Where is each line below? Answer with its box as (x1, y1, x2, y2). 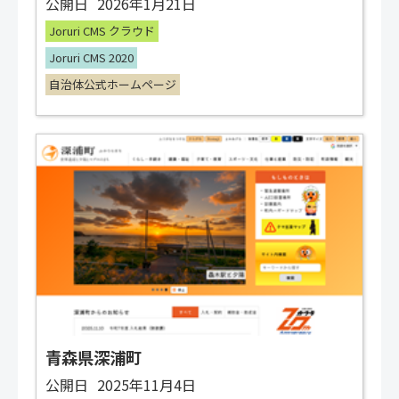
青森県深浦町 (45, 346, 142, 370)
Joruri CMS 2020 (49, 49, 134, 67)
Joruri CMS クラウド (49, 22, 155, 40)
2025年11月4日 (97, 374, 196, 396)
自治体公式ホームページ (49, 76, 176, 94)
